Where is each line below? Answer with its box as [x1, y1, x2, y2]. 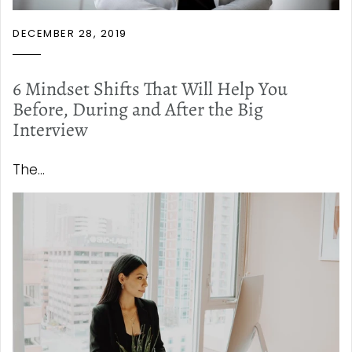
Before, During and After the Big [13, 96, 263, 122]
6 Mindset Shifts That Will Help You [13, 75, 288, 101]
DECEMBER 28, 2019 [13, 25, 127, 41]
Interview [13, 116, 88, 142]
